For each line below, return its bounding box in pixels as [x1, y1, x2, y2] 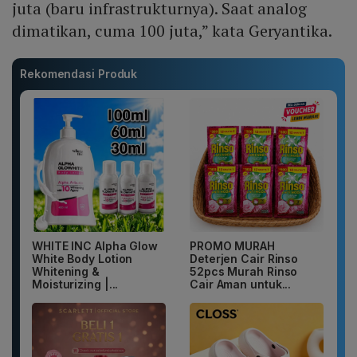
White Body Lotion [32, 252, 133, 266]
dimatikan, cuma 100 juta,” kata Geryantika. [12, 20, 332, 42]
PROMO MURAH [190, 239, 275, 253]
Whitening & [32, 265, 100, 279]
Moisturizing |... [32, 277, 119, 292]
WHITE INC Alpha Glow [32, 239, 158, 253]
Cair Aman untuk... [190, 277, 292, 292]
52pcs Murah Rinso [190, 265, 298, 279]
